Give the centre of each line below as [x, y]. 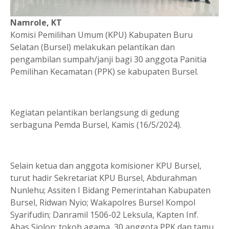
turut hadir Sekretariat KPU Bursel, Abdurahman [104, 178]
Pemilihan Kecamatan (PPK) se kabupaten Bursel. [104, 71]
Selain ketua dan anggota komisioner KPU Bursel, [106, 165]
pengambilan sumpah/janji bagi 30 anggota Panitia [108, 59]
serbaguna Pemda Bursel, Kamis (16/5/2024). [96, 124]
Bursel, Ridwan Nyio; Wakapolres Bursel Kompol [103, 202]
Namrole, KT [36, 22]
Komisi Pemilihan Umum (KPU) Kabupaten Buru [101, 35]
